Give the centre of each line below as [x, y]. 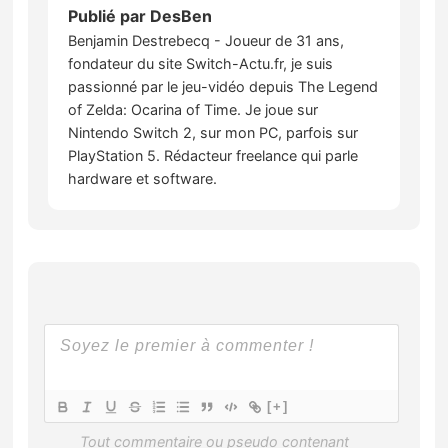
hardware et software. [143, 178]
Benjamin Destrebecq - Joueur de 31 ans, [206, 40]
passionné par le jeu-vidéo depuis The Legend [223, 86]
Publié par [109, 15]
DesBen [181, 15]
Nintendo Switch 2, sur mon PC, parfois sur [213, 132]
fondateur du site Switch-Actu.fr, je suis [201, 63]
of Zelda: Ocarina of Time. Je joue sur [193, 109]
